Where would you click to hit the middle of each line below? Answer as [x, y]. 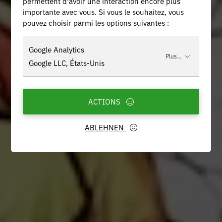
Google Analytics [57, 50]
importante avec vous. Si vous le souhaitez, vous [104, 11]
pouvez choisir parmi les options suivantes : [96, 22]
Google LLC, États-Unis [67, 62]
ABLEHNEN [106, 127]
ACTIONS [106, 102]
